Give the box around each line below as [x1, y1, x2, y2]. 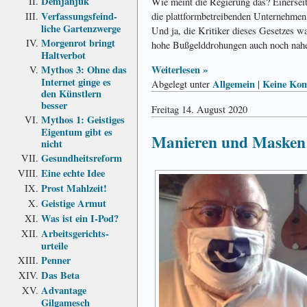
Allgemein [212, 76, 255, 91]
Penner [41, 252, 71, 267]
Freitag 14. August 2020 [151, 102, 247, 116]
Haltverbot [41, 47, 86, 61]
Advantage [41, 282, 86, 297]
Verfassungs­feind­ [41, 8, 117, 23]
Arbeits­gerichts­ [41, 225, 109, 241]
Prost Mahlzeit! [41, 180, 107, 195]
